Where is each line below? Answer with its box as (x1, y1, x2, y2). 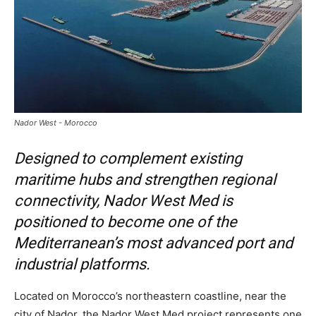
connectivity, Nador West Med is (14, 191, 233, 209)
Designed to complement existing (14, 149, 242, 167)
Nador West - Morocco (14, 117, 97, 128)
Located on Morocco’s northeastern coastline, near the (14, 288, 286, 303)
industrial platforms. (14, 255, 150, 273)
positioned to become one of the (14, 212, 237, 231)
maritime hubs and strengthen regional (14, 170, 276, 188)
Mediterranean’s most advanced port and (14, 233, 293, 252)
